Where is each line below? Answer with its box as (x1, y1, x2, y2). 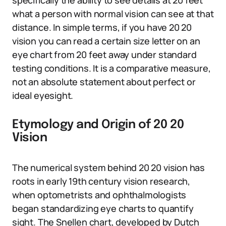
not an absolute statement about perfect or (12, 76, 196, 88)
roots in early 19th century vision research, (12, 175, 191, 187)
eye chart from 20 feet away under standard (12, 48, 197, 61)
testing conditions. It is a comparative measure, (12, 62, 211, 74)
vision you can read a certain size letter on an (12, 35, 200, 47)
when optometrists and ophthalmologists (12, 189, 187, 201)
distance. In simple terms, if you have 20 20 (12, 21, 192, 33)
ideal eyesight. (12, 89, 74, 101)
